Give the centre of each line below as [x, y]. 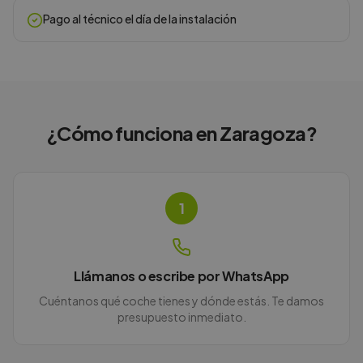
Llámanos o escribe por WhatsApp [181, 276]
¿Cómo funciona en [133, 133]
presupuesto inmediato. [181, 317]
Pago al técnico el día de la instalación [140, 19]
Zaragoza [263, 133]
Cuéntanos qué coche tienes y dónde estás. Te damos [181, 301]
